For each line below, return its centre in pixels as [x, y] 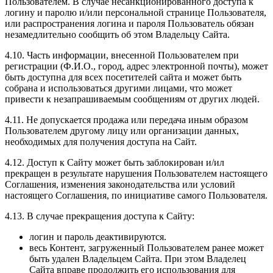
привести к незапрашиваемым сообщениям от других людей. [132, 99]
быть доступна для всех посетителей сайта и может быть [123, 77]
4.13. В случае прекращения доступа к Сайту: [100, 216]
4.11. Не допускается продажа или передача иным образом [126, 120]
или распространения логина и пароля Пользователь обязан [129, 24]
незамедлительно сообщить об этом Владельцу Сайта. [117, 35]
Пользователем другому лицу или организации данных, [122, 131]
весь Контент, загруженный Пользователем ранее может [147, 248]
